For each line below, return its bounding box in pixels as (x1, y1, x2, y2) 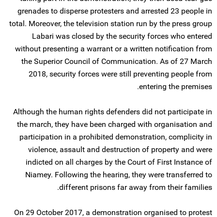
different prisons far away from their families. (59, 183, 212, 192)
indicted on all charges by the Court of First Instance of (26, 157, 212, 167)
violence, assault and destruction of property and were (28, 145, 212, 154)
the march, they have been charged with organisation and (17, 120, 212, 129)
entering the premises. (139, 82, 212, 91)
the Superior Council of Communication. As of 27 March (21, 57, 212, 66)
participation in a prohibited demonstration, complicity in (19, 132, 212, 141)
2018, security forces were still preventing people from (29, 69, 212, 78)
